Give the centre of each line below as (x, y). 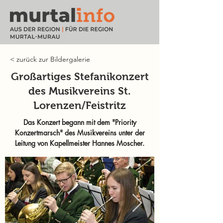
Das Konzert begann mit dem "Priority (80, 122)
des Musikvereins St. (80, 91)
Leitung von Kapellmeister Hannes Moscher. (80, 143)
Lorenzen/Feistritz (80, 105)
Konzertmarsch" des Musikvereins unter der (80, 133)
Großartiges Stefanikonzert (80, 76)
